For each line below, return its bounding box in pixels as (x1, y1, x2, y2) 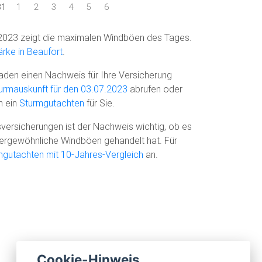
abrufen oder (127, 82, 182, 95)
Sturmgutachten (19, 96, 84, 109)
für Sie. (84, 96, 115, 109)
